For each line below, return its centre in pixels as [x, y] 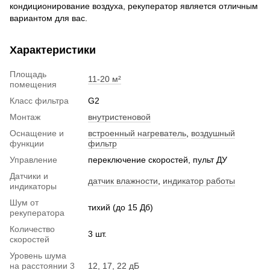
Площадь [28, 74]
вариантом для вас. [49, 18]
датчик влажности [123, 181]
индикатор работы [199, 181]
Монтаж [25, 117]
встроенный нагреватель [137, 133]
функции [27, 143]
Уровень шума [38, 255]
